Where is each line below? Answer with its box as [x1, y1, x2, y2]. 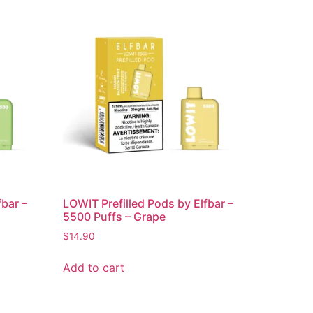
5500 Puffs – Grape [63, 210, 166, 224]
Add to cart [63, 261, 125, 275]
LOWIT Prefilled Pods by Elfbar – [63, 196, 234, 211]
